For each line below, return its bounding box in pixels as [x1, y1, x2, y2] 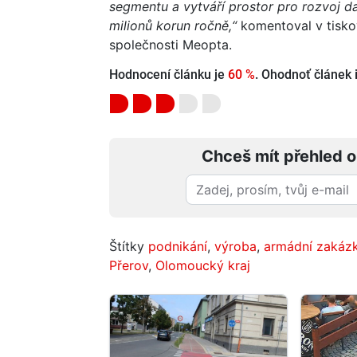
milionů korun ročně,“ [109, 18, 237, 34]
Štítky [109, 238, 148, 255]
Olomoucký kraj [155, 257, 250, 274]
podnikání [148, 238, 207, 255]
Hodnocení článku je [109, 67, 228, 83]
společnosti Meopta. [109, 37, 232, 53]
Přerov [109, 257, 148, 274]
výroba [214, 238, 257, 255]
